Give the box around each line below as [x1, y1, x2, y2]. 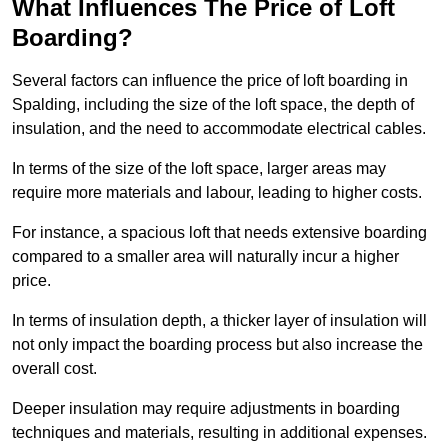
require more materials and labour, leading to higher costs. [12, 184, 422, 202]
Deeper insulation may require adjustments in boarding [12, 400, 400, 418]
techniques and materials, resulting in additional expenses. [12, 424, 427, 442]
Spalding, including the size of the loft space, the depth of [12, 96, 414, 114]
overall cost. [12, 360, 97, 378]
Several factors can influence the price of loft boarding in [12, 72, 408, 90]
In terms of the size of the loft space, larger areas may [12, 160, 386, 178]
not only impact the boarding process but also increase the [12, 336, 423, 354]
